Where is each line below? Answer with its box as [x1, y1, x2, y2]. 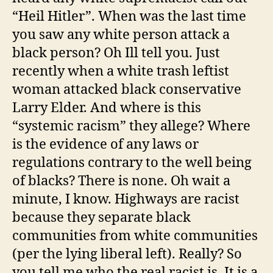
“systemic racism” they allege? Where [12, 118, 250, 135]
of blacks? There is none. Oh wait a [12, 172, 230, 190]
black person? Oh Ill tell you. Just [12, 44, 220, 62]
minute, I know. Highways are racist [12, 191, 239, 208]
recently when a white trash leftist [12, 63, 229, 80]
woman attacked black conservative [12, 81, 241, 98]
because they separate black [12, 209, 191, 226]
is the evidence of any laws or [12, 136, 199, 153]
